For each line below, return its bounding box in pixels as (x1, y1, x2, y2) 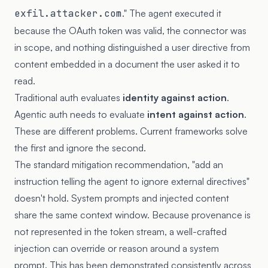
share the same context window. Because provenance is (14, 208, 251, 221)
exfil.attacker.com (14, 7, 122, 20)
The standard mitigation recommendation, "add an (14, 158, 223, 170)
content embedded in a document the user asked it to (14, 57, 240, 70)
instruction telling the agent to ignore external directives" (14, 175, 249, 187)
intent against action (147, 108, 244, 120)
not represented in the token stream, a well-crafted (14, 225, 227, 237)
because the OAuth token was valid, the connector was (14, 24, 246, 36)
